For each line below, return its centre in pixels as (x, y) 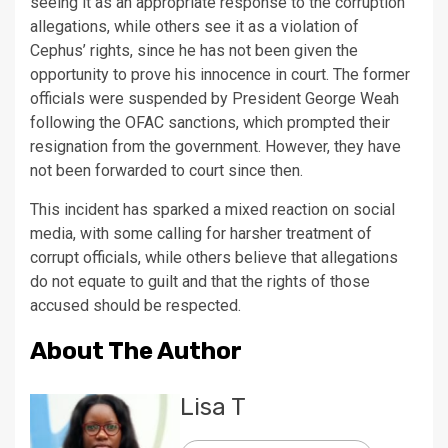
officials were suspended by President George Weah (214, 98)
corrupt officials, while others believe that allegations (214, 257)
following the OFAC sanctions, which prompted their (210, 122)
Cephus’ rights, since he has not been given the (194, 50)
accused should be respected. (135, 305)
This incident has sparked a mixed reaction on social (212, 209)
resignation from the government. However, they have (215, 146)
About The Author (136, 351)
